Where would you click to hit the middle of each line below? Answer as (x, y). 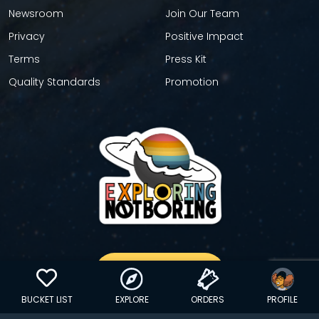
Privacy (27, 36)
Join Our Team (202, 14)
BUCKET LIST (47, 299)
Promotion (192, 82)
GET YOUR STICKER (159, 272)
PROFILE (283, 299)
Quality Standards (54, 82)
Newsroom (36, 14)
